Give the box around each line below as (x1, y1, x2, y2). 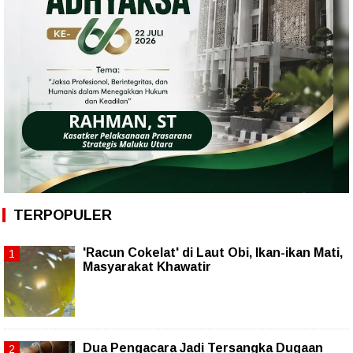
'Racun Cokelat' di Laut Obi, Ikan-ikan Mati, (83, 245, 343, 259)
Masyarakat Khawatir (83, 259, 211, 273)
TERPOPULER (13, 206, 112, 223)
